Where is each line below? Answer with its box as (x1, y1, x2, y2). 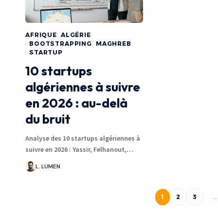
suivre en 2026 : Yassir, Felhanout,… (25, 145, 133, 154)
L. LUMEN (35, 163, 60, 170)
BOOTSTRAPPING (29, 40, 92, 48)
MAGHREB (95, 40, 131, 48)
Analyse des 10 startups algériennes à (25, 134, 140, 143)
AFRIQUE (25, 31, 57, 39)
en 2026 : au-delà (25, 95, 127, 111)
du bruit (25, 111, 71, 127)
